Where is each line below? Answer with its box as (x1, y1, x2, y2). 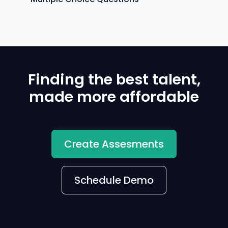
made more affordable (29, 87, 199, 107)
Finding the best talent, (27, 69, 201, 90)
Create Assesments (64, 137, 164, 152)
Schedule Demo (74, 173, 154, 188)
